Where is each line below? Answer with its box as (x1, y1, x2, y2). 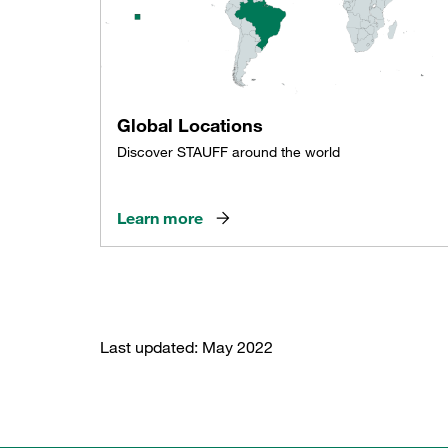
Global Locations (117, 113, 263, 136)
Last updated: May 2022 (100, 336, 273, 357)
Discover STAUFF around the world (117, 142, 340, 161)
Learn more (117, 207, 203, 228)
